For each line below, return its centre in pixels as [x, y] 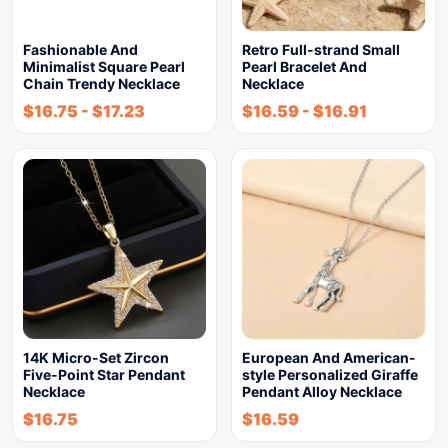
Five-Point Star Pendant [104, 374]
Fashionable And [80, 49]
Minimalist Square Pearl [104, 66]
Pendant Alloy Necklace [322, 391]
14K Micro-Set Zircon [96, 357]
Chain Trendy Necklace [101, 83]
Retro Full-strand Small [321, 49]
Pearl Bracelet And [304, 66]
